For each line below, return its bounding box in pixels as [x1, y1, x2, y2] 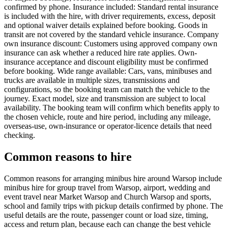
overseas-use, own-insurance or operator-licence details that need [4, 122, 212, 131]
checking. [4, 131, 35, 140]
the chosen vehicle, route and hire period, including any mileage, [4, 112, 211, 122]
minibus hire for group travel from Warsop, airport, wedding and [4, 183, 210, 192]
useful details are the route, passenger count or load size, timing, [4, 210, 208, 219]
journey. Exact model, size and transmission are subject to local [4, 94, 206, 103]
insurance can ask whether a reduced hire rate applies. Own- [4, 48, 197, 58]
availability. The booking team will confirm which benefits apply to [4, 103, 219, 112]
